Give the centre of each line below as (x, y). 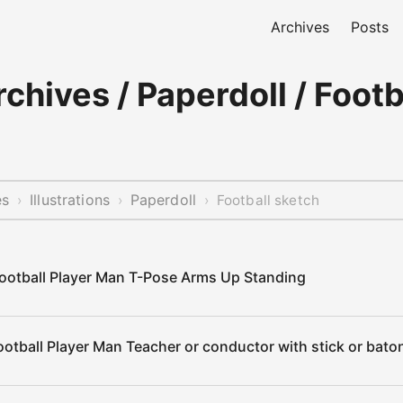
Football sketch (268, 200)
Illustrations (70, 200)
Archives (300, 27)
